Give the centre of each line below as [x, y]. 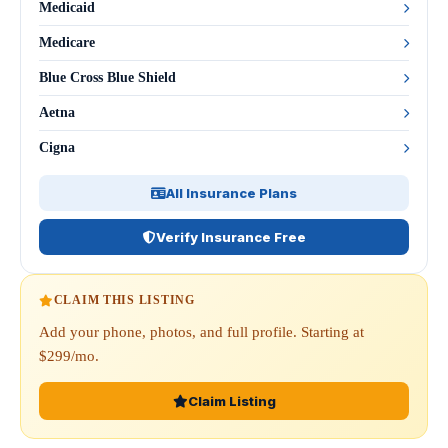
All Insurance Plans [231, 193]
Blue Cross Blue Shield [107, 77]
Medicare [67, 42]
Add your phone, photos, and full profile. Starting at [201, 332]
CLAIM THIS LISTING [124, 300]
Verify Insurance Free [230, 237]
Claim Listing [231, 401]
